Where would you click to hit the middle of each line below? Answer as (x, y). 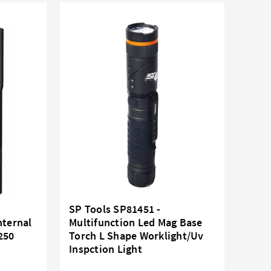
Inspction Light (106, 249)
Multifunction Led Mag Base (136, 222)
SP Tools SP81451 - (115, 209)
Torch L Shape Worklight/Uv (136, 235)
